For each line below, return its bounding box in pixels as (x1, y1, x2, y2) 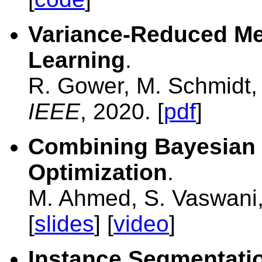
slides (35, 211, 94, 237)
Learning (28, 47, 125, 73)
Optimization (28, 160, 167, 185)
